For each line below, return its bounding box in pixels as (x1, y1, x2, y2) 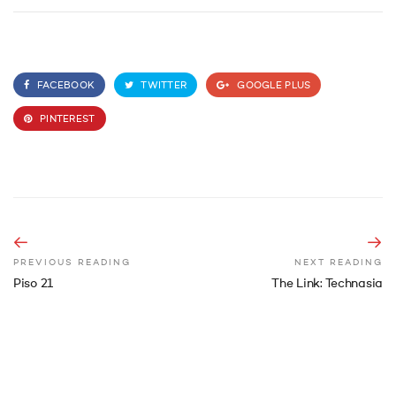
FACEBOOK (34, 80, 95, 91)
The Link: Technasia (271, 277, 383, 290)
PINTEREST (36, 114, 95, 125)
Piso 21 (13, 277, 54, 290)
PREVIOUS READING (13, 257, 131, 267)
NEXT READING (294, 257, 383, 267)
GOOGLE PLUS (234, 80, 311, 91)
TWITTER (139, 80, 187, 91)
